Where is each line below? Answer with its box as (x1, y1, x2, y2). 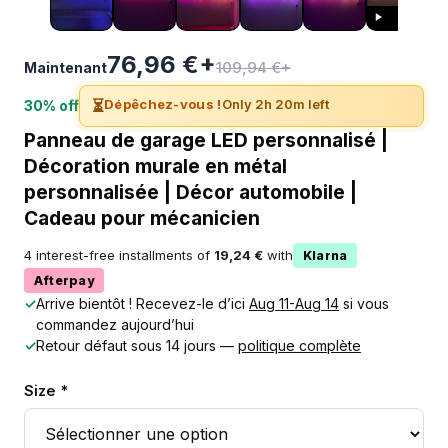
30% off (24, 97, 79, 115)
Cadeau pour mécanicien (24, 205, 260, 230)
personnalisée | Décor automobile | (24, 179, 357, 204)
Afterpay (34, 272, 94, 288)
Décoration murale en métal (24, 153, 287, 178)
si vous (339, 294, 389, 312)
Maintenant (24, 58, 107, 76)
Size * (24, 381, 68, 400)
